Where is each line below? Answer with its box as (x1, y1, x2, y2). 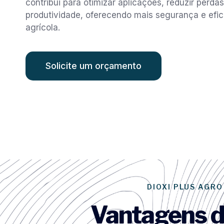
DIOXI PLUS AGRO (147, 182, 223, 191)
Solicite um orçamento (45, 60, 141, 71)
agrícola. (25, 22, 60, 33)
